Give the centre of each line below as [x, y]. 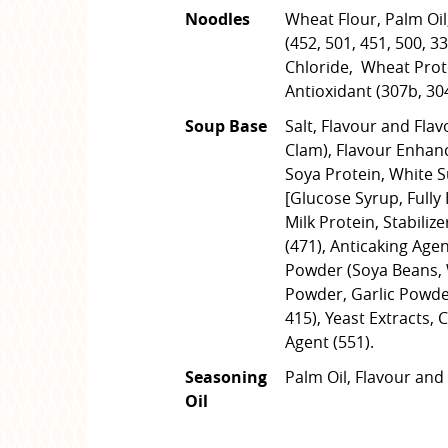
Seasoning [226, 377]
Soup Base [226, 126]
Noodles [217, 19]
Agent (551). [329, 342]
